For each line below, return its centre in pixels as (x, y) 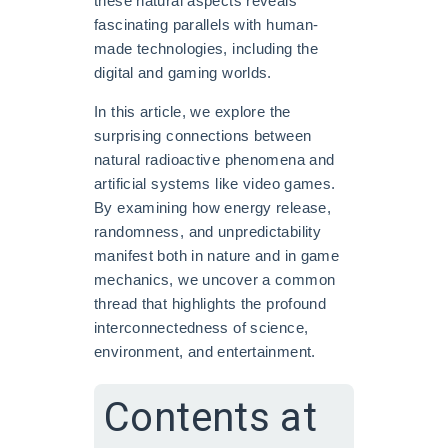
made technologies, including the (206, 48)
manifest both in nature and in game (217, 255)
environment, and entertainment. (205, 351)
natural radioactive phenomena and (214, 159)
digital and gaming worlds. (183, 72)
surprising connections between (203, 135)
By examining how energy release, (212, 207)
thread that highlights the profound (210, 303)
